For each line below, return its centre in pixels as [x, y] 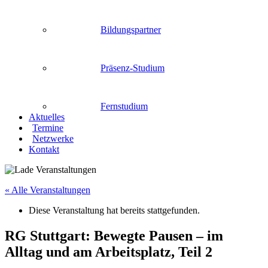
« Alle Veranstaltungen [48, 190]
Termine [48, 128]
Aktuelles [47, 117]
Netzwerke [53, 138]
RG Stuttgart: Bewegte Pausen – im [114, 235]
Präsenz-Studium [133, 68]
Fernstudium [124, 106]
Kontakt [44, 149]
